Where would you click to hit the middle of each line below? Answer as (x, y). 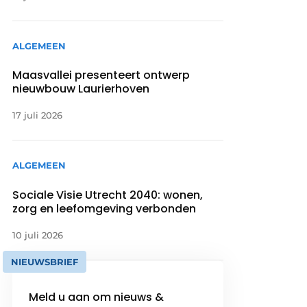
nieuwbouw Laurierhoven (83, 89)
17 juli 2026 (38, 115)
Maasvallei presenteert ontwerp (101, 75)
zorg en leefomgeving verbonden (105, 208)
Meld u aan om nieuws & (97, 297)
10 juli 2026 (38, 235)
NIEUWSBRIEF (45, 261)
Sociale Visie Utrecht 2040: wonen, (108, 195)
